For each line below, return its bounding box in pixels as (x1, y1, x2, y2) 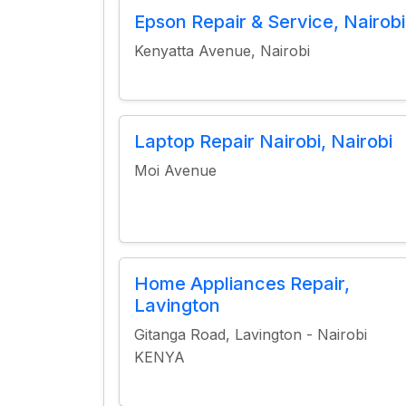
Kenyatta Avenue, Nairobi (134, 42, 310, 60)
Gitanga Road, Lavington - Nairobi (134, 325, 367, 343)
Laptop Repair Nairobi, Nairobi (134, 130, 392, 152)
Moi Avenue (134, 161, 217, 179)
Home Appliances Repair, (134, 273, 350, 295)
